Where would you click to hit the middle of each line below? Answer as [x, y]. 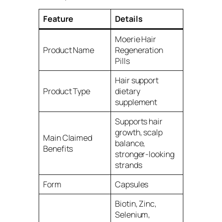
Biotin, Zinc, [136, 204]
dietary [128, 91]
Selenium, [133, 215]
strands [129, 165]
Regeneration [139, 50]
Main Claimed [68, 138]
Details [129, 19]
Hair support [137, 81]
